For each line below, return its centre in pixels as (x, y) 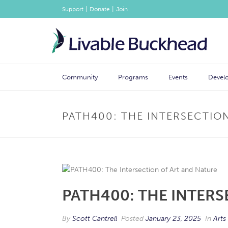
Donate (100, 9)
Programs (133, 77)
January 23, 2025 (173, 218)
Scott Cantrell (95, 218)
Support (73, 9)
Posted (132, 218)
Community (80, 77)
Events (178, 77)
